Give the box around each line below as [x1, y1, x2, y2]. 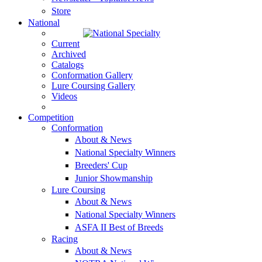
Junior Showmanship [75, 173, 153, 183]
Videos [51, 91, 77, 101]
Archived [51, 49, 86, 59]
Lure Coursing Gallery [51, 81, 135, 91]
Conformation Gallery [51, 70, 133, 80]
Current [51, 39, 80, 49]
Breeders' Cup [75, 160, 127, 170]
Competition [28, 112, 74, 122]
